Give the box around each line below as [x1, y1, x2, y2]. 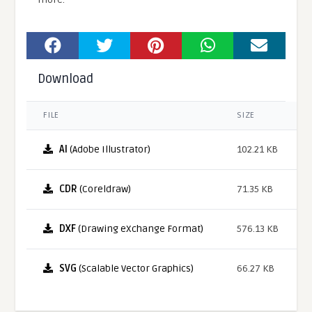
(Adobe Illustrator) [68, 143, 151, 156]
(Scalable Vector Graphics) [77, 263, 194, 275]
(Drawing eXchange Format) [76, 223, 204, 235]
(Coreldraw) [77, 183, 132, 196]
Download [38, 71, 94, 87]
